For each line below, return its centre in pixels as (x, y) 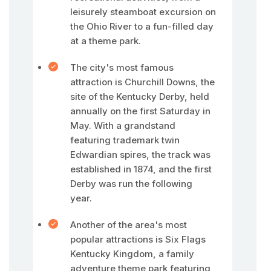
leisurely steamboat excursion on (143, 12)
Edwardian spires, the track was (140, 155)
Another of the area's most (129, 225)
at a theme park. (106, 41)
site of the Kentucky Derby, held (140, 96)
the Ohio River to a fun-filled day (142, 26)
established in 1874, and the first (141, 169)
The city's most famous (122, 67)
